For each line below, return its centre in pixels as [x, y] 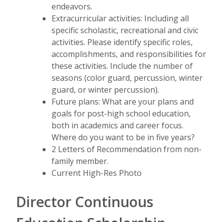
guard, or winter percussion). [105, 89]
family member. [80, 161]
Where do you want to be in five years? [123, 137]
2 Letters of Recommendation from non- [127, 149]
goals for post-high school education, [121, 113]
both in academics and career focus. [117, 125]
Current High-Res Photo [97, 173]
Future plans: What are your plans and [123, 101]
